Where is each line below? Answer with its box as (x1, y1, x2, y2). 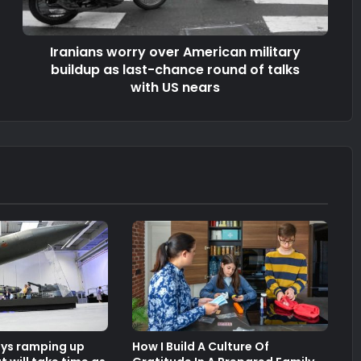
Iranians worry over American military (49, 43, 301, 61)
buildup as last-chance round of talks (50, 60, 300, 79)
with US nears (130, 78, 220, 97)
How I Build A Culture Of (132, 338, 270, 355)
